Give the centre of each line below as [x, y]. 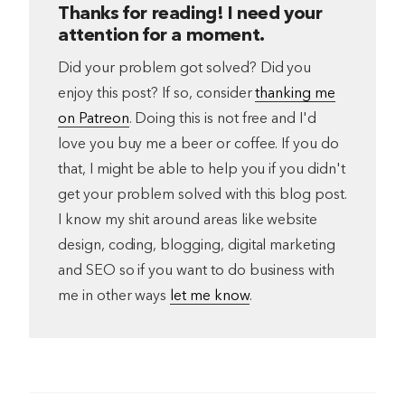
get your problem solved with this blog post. [202, 195]
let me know [210, 297]
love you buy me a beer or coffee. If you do [198, 145]
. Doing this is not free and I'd [222, 119]
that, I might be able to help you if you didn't [202, 170]
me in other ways [114, 297]
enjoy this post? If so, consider [157, 94]
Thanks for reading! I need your [190, 14]
